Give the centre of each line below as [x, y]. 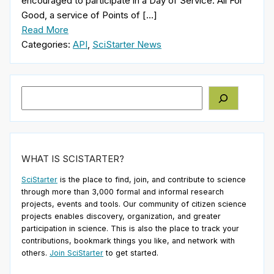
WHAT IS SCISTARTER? [73, 159]
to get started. [131, 253]
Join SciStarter [76, 253]
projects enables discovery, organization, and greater [121, 217]
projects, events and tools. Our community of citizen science [134, 204]
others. [35, 253]
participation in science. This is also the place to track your [130, 229]
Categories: [47, 44]
